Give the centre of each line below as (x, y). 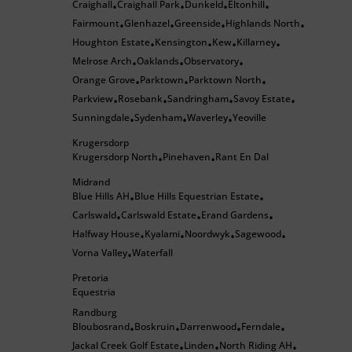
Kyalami (162, 234)
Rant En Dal (242, 157)
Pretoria (90, 278)
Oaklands (158, 61)
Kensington (181, 42)
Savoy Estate (262, 99)
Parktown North (225, 80)
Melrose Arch (102, 61)
